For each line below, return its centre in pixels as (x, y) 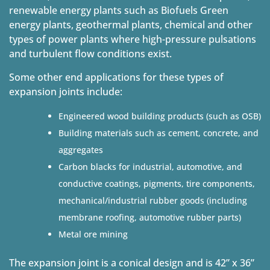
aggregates (81, 150)
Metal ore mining (93, 234)
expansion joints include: (66, 92)
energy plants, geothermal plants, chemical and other (131, 25)
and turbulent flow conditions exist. (90, 54)
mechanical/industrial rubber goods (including (153, 201)
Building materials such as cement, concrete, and (159, 133)
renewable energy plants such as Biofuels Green (119, 11)
